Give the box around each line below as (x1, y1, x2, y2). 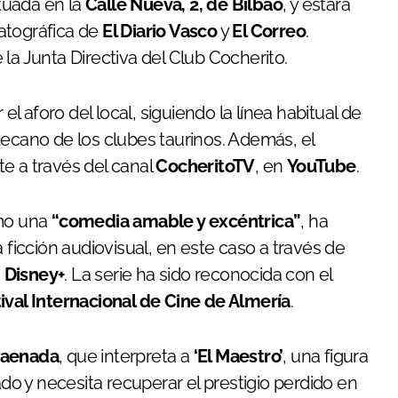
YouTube (286, 155, 356, 177)
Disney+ (4, 263, 65, 285)
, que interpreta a (59, 345, 194, 367)
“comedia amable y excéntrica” (51, 210, 301, 232)
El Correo (232, 20, 306, 42)
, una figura (283, 345, 369, 367)
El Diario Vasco (102, 20, 218, 42)
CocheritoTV (155, 155, 255, 177)
